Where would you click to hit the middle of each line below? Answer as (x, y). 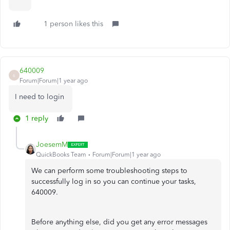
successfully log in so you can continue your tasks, (114, 181)
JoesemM (52, 145)
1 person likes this (73, 24)
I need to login (41, 97)
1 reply (37, 118)
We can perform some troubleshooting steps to (109, 171)
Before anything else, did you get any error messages (119, 222)
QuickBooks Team (61, 155)
